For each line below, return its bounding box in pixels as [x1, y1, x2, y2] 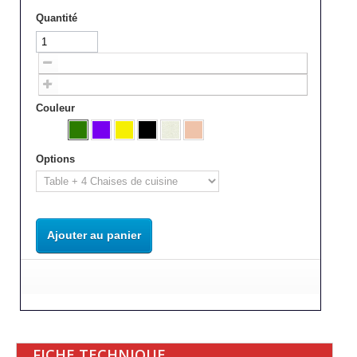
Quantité [36, 11, 77, 24]
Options [36, 152, 78, 165]
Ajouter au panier [47, 228, 141, 241]
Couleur [36, 101, 78, 114]
